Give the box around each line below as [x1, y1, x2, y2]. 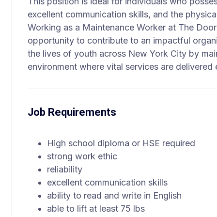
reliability [47, 164, 82, 174]
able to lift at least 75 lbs [47, 203, 145, 214]
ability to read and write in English [47, 190, 182, 201]
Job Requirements [28, 106, 116, 118]
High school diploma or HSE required [47, 138, 195, 148]
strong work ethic [47, 151, 117, 161]
